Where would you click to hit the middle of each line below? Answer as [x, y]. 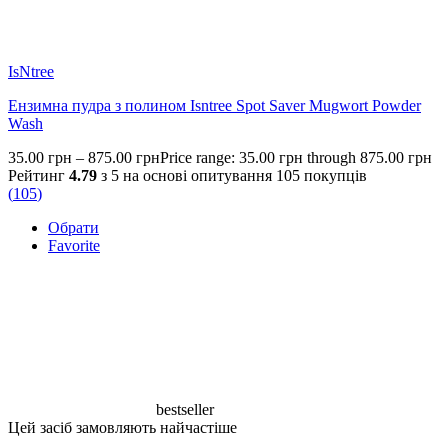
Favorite [74, 246]
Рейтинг [38, 176]
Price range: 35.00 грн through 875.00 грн [296, 158]
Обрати [73, 228]
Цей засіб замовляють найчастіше [122, 428]
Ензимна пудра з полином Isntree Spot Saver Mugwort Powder [214, 106]
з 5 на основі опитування [186, 176]
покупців [333, 176]
